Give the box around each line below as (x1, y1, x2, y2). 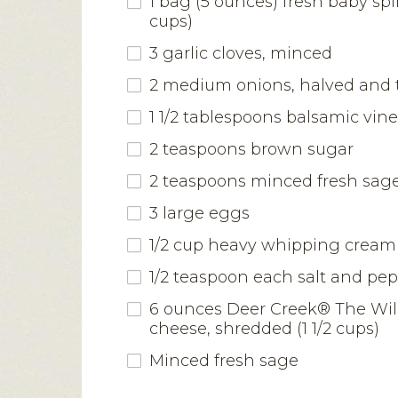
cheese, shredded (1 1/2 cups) (149, 318, 379, 338)
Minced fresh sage (149, 350, 298, 370)
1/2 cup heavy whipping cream (149, 235, 396, 255)
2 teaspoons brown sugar (149, 139, 354, 159)
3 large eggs (149, 203, 250, 223)
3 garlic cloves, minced (149, 43, 332, 63)
